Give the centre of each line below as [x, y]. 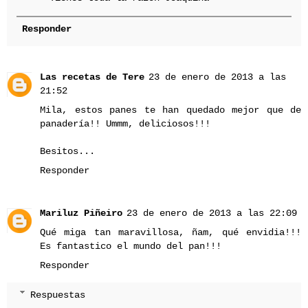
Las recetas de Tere [92, 77]
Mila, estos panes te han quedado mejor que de [170, 110]
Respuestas [58, 295]
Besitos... [67, 152]
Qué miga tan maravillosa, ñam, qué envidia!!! [170, 233]
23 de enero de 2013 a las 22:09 [212, 213]
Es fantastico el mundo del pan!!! [131, 246]
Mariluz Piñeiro [81, 213]
